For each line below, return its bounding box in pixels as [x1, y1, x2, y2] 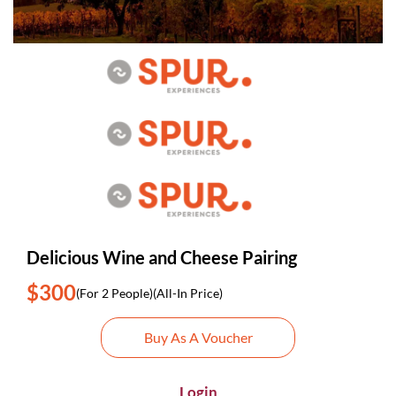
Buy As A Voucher [143, 329, 253, 346]
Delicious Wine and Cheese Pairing [27, 247, 297, 268]
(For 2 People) [76, 285, 153, 301]
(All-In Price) [153, 285, 223, 301]
